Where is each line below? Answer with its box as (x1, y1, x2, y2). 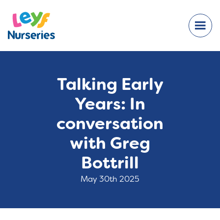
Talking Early (56, 73, 164, 96)
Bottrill (81, 152, 139, 174)
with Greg (70, 132, 150, 155)
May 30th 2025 (81, 173, 139, 185)
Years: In (75, 93, 145, 115)
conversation (56, 112, 164, 135)
